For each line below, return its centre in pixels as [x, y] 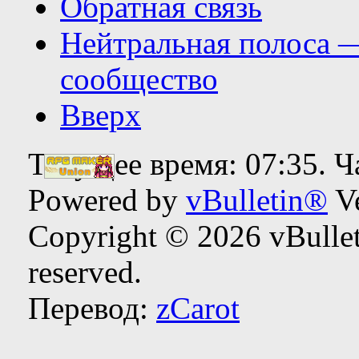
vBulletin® [257, 200]
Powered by [107, 200]
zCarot [198, 308]
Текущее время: [137, 163]
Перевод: [92, 308]
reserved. [85, 272]
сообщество [139, 79]
